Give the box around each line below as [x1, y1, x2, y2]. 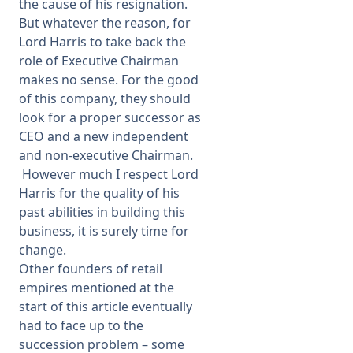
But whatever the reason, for [19, 14, 191, 32]
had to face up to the [19, 317, 143, 334]
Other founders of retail [19, 260, 162, 277]
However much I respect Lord [19, 165, 199, 183]
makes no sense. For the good [19, 71, 199, 88]
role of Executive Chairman [19, 52, 179, 69]
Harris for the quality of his [19, 184, 180, 202]
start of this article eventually [19, 298, 192, 315]
